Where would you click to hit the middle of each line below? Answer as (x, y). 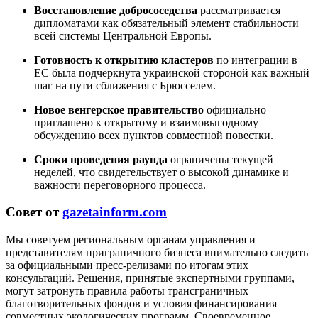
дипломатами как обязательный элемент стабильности (166, 23)
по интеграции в (256, 60)
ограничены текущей (220, 159)
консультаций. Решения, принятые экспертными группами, (150, 278)
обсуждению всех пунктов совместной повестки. (154, 135)
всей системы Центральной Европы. (123, 35)
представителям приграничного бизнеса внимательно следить (157, 253)
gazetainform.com (115, 212)
